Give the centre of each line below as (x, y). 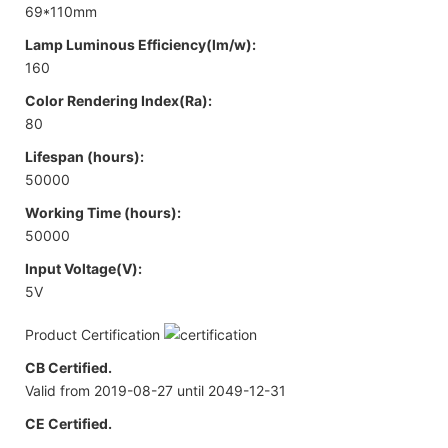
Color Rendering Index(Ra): (118, 100)
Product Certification (94, 334)
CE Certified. (68, 423)
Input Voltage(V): (83, 268)
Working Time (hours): (103, 212)
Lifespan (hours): (84, 156)
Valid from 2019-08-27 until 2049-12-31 (155, 390)
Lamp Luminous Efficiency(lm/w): (140, 44)
